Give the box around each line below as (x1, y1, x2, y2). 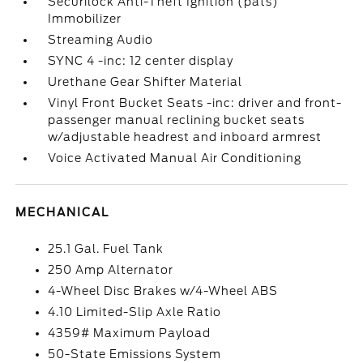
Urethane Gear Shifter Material (48, 75, 243, 88)
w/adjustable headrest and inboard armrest (48, 130, 322, 143)
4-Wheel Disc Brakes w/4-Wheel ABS (48, 284, 279, 297)
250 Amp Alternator (48, 263, 174, 276)
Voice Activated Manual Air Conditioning (48, 152, 302, 164)
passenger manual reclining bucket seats (48, 113, 305, 126)
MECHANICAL (15, 206, 110, 219)
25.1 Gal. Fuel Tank (48, 242, 164, 255)
